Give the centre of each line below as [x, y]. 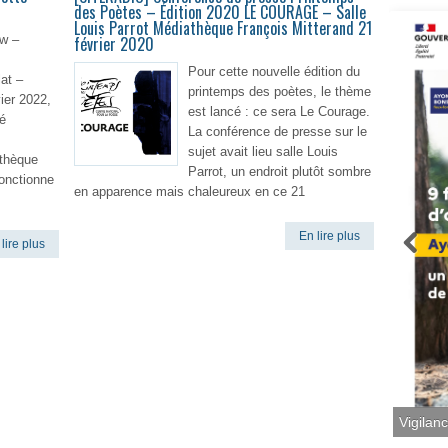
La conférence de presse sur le [277, 131]
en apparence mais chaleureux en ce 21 [189, 191]
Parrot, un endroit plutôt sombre [279, 171]
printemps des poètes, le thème [279, 91]
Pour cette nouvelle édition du [274, 71]
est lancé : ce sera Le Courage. [279, 111]
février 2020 [114, 44]
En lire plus [329, 236]
